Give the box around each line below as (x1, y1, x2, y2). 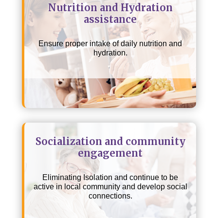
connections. (88, 191, 132, 200)
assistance (84, 13, 137, 25)
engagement (78, 146, 143, 159)
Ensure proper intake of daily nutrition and (38, 39, 182, 48)
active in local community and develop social (33, 182, 187, 191)
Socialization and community (35, 135, 185, 147)
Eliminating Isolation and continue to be (42, 173, 178, 182)
